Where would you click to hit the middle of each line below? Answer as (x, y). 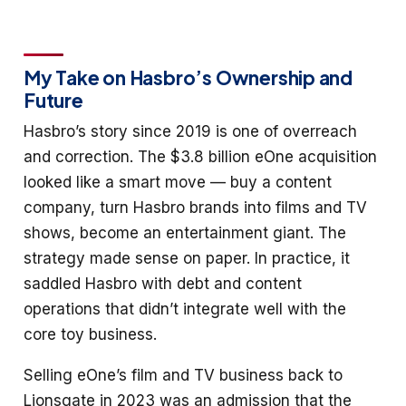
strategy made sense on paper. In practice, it (187, 259)
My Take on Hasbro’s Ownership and (188, 78)
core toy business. (90, 335)
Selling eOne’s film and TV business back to (183, 376)
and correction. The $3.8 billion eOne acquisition (200, 157)
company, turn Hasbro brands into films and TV (195, 208)
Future (53, 101)
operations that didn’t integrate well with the (185, 309)
